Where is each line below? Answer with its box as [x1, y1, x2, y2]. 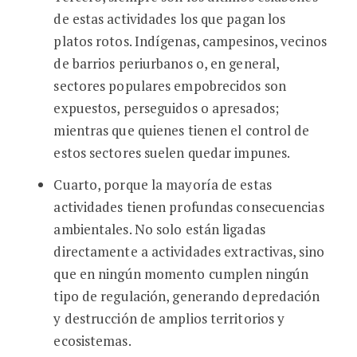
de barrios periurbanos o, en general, [53, 54, 280, 73]
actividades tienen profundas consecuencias [53, 198, 324, 216]
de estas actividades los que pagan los [53, 10, 286, 28]
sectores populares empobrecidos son [53, 76, 286, 95]
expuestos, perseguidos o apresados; [53, 99, 279, 117]
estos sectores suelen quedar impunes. [53, 143, 291, 162]
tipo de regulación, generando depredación [53, 287, 320, 305]
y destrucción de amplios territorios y [53, 309, 285, 328]
